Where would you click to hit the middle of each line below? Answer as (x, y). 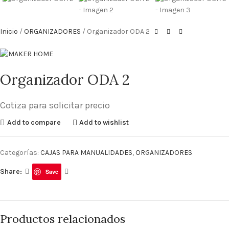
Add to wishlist (104, 122)
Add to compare (34, 122)
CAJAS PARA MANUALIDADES (86, 153)
